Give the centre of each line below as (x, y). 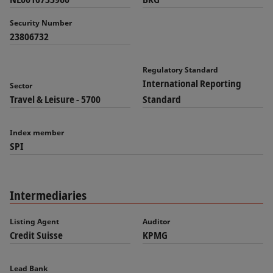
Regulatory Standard (180, 70)
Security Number (41, 23)
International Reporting (192, 83)
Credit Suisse (36, 235)
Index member (37, 133)
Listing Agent (34, 222)
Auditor (156, 222)
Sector (21, 86)
